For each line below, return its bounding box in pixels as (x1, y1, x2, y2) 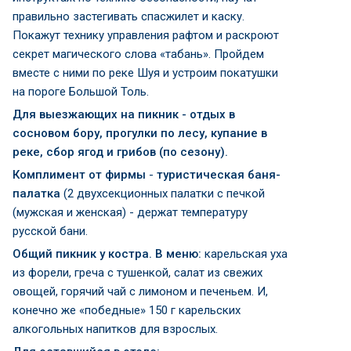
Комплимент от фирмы (13, 168, 149, 182)
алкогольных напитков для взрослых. (13, 322, 218, 336)
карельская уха (201, 247, 288, 261)
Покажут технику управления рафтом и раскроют (13, 28, 279, 42)
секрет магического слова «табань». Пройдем (13, 47, 264, 61)
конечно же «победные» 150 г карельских (13, 303, 241, 317)
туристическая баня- (157, 168, 280, 182)
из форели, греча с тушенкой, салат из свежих (13, 266, 262, 280)
